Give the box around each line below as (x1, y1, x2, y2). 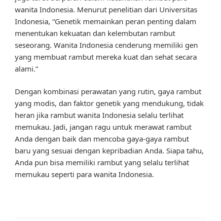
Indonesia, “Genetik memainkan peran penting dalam (15, 16, 196, 26)
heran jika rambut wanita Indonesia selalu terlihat (15, 110, 184, 120)
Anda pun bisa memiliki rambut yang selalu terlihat (15, 157, 189, 168)
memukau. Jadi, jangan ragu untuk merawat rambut (15, 122, 191, 132)
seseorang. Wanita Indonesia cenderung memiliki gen (15, 39, 198, 50)
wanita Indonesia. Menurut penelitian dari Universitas (15, 4, 197, 14)
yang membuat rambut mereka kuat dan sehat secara (15, 51, 197, 62)
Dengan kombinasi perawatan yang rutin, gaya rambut (15, 86, 201, 97)
